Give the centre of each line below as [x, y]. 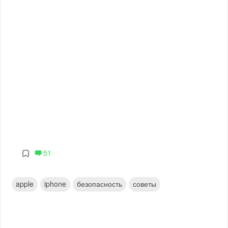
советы [145, 184]
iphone [55, 184]
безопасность [100, 184]
